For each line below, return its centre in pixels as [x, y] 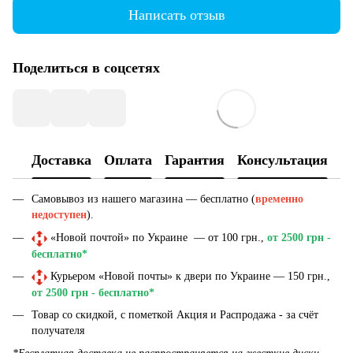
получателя [58, 331]
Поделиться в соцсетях [86, 68]
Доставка [61, 160]
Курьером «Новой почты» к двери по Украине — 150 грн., [189, 276]
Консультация [282, 160]
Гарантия [195, 160]
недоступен [59, 215]
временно [279, 199]
